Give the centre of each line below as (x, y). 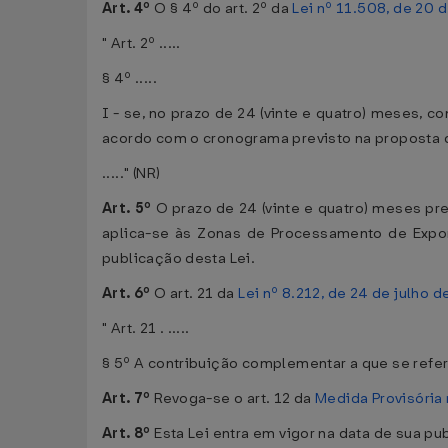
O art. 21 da (196, 293)
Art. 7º (128, 398)
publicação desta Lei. (179, 258)
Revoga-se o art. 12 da (235, 398)
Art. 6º (128, 293)
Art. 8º (128, 433)
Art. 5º (129, 208)
